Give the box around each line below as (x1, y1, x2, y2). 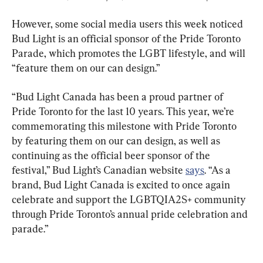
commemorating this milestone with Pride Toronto (12, 120, 239, 133)
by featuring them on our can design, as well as (12, 134, 222, 147)
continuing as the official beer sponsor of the (12, 149, 213, 162)
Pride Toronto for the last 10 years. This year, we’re (12, 105, 237, 118)
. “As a (204, 164, 233, 177)
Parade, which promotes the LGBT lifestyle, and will (12, 47, 248, 60)
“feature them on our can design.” (12, 62, 160, 75)
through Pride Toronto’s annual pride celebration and (12, 208, 250, 221)
